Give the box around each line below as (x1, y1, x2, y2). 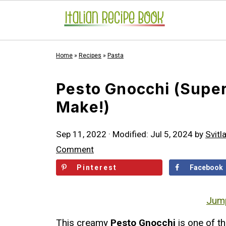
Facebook (189, 163, 223, 172)
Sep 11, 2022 (56, 129, 106, 139)
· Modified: (106, 129, 150, 139)
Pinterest (77, 163, 117, 172)
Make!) (56, 98, 110, 116)
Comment (56, 144, 94, 154)
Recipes (79, 52, 101, 59)
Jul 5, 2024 (150, 129, 193, 139)
